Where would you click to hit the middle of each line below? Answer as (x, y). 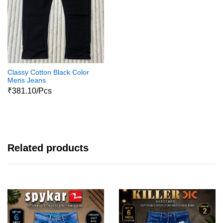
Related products (48, 148)
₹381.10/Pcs (30, 91)
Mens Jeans (27, 80)
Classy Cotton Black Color (48, 72)
